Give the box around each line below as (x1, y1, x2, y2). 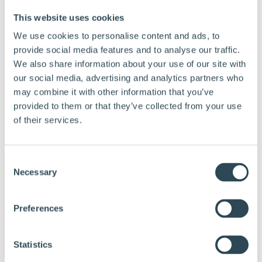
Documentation (28, 189, 85, 199)
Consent (4, 155, 37, 166)
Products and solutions (28, 157, 111, 167)
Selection (4, 169, 40, 180)
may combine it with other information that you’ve (13, 87, 214, 97)
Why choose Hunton (28, 168, 105, 178)
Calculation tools (28, 178, 90, 188)
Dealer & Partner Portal (28, 242, 115, 251)
